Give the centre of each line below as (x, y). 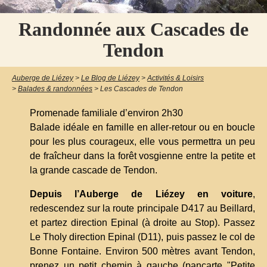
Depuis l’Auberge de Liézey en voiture (141, 194)
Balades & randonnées (55, 89)
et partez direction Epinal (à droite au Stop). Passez (142, 222)
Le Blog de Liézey (110, 78)
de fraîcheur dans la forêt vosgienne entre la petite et (142, 156)
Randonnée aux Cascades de (133, 29)
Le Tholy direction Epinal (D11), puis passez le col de (142, 237)
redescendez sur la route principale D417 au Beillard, (142, 208)
